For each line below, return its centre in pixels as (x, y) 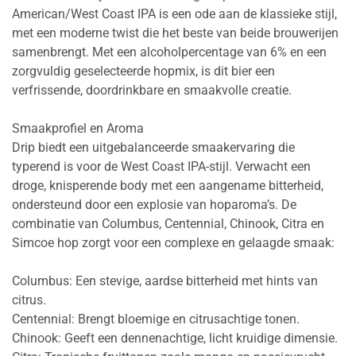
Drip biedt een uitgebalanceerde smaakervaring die (153, 148)
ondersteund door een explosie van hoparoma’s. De (154, 205)
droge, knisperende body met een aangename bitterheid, (168, 186)
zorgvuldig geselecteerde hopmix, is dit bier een (143, 72)
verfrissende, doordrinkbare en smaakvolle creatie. (152, 91)
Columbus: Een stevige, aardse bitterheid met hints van (165, 281)
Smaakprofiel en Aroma (78, 129)
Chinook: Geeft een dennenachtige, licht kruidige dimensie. (175, 339)
